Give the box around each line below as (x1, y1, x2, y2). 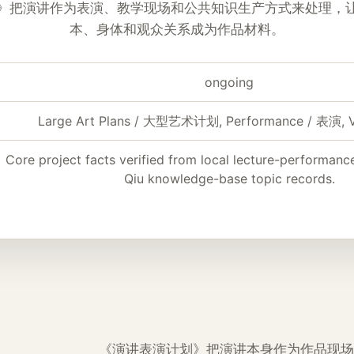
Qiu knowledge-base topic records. (123, 171, 335, 186)
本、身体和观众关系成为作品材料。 (70, 21, 284, 37)
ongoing (205, 74, 254, 90)
